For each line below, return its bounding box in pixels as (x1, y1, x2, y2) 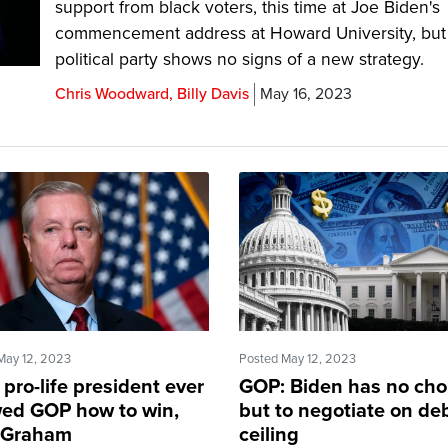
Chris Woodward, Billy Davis (55, 84, 250, 104)
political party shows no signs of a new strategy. (55, 49, 425, 70)
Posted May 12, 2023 (238, 351, 356, 368)
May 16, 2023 (260, 84, 353, 104)
